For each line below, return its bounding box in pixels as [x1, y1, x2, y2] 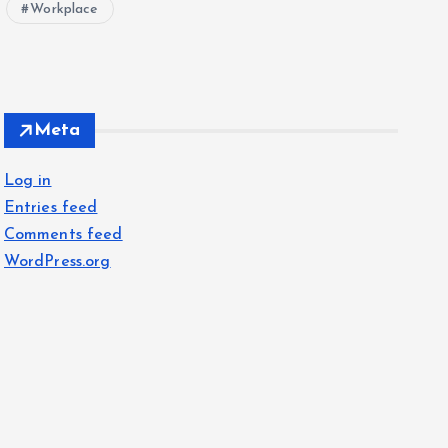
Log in [3, 173, 52, 189]
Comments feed [3, 227, 123, 243]
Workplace [30, 2, 99, 17]
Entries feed [3, 200, 98, 216]
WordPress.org [3, 254, 111, 270]
